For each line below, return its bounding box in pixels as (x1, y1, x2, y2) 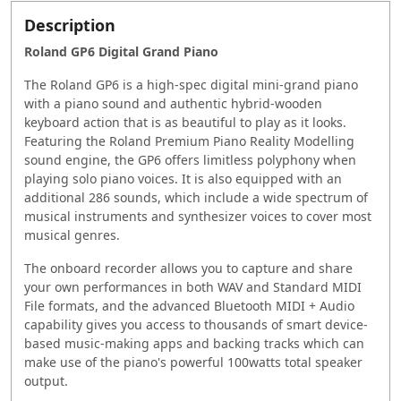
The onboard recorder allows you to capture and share (24, 259, 353, 277)
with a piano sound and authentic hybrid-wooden (24, 94, 322, 112)
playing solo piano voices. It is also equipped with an (24, 169, 342, 187)
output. (24, 371, 68, 389)
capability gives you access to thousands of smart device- (24, 315, 368, 333)
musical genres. (24, 226, 120, 243)
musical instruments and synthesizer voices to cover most (24, 207, 371, 225)
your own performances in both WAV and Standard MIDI (24, 277, 362, 295)
